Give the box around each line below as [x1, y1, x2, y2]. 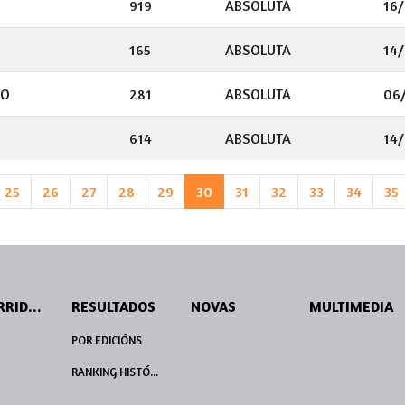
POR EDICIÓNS [71, 334, 143, 348]
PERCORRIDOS [27, 297, 42, 316]
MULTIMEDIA [309, 297, 394, 316]
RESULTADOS [71, 297, 156, 316]
